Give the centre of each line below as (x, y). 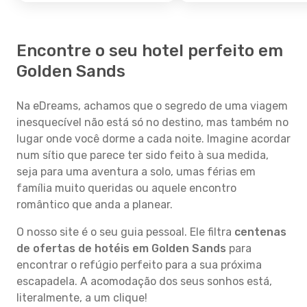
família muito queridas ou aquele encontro (126, 188)
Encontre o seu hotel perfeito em (150, 51)
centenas (260, 232)
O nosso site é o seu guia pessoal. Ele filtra (125, 232)
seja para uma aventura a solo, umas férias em (136, 172)
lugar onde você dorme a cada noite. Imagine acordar (153, 139)
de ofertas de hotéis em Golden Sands (121, 248)
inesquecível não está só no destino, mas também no (152, 122)
